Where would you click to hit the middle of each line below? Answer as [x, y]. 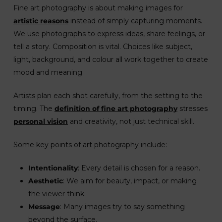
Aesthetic [45, 181]
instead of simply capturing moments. [135, 21]
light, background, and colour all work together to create [111, 60]
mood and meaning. [48, 73]
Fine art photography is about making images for [98, 8]
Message [44, 207]
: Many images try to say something [122, 207]
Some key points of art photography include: [90, 145]
